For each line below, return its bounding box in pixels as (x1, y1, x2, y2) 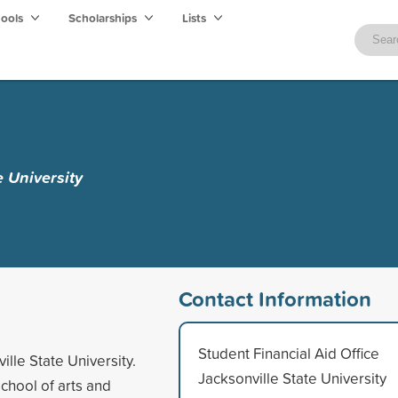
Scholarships (68, 9, 139, 27)
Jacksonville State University (197, 367, 386, 388)
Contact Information (178, 283, 371, 314)
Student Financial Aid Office (197, 342, 379, 363)
